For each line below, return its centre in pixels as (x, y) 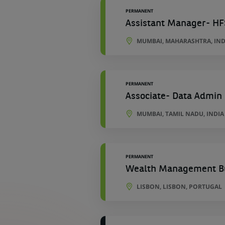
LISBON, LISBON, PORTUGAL (179, 187)
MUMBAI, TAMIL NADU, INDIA (180, 114)
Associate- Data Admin (174, 97)
